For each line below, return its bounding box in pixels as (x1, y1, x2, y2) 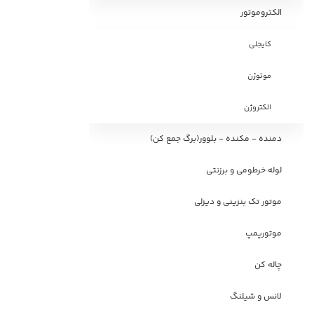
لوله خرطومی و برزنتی (206, 164, 282, 177)
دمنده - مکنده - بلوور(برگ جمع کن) (150, 132, 282, 146)
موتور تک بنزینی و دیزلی (194, 196, 282, 209)
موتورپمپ (245, 227, 282, 240)
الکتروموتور (240, 6, 282, 20)
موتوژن (247, 70, 272, 82)
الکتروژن (244, 102, 272, 114)
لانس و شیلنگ (230, 290, 282, 303)
